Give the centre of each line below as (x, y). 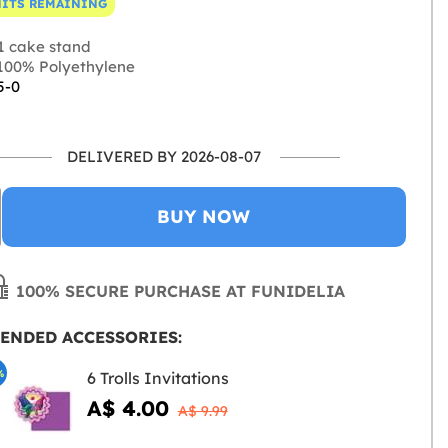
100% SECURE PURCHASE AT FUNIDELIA (178, 291)
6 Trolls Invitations (157, 378)
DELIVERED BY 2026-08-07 (164, 157)
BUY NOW (204, 217)
